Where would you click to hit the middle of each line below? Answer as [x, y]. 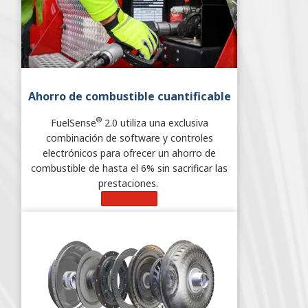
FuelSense [73, 122]
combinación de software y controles [129, 137]
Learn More [129, 198]
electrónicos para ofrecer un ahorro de [129, 153]
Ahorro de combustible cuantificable [129, 96]
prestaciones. [129, 183]
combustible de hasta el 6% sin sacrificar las [129, 168]
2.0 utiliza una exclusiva [155, 122]
